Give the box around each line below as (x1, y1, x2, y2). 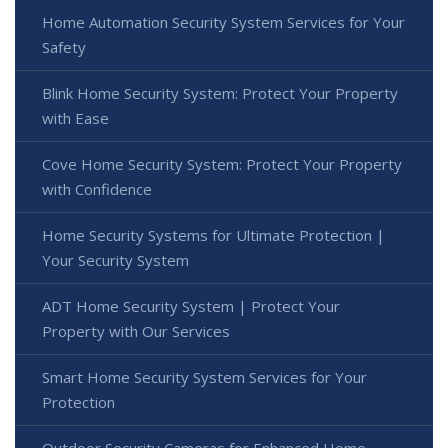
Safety (42, 37, 86, 58)
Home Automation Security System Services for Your (42, 12, 405, 33)
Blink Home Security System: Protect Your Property (42, 83, 398, 104)
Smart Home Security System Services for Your (42, 367, 367, 388)
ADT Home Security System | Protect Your (42, 296, 340, 317)
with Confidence (42, 179, 152, 200)
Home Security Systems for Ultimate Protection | (42, 225, 385, 246)
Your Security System (42, 250, 189, 271)
